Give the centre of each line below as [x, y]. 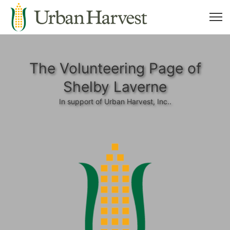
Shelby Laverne [115, 87]
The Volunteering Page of [115, 68]
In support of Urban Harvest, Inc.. [115, 101]
